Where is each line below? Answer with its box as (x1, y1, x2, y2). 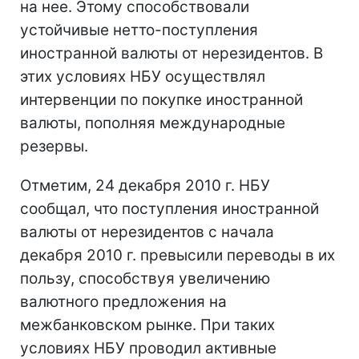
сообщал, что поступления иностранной (20, 199, 319, 218)
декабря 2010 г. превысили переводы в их (20, 245, 335, 264)
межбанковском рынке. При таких (20, 315, 275, 334)
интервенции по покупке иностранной (20, 90, 303, 109)
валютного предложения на (20, 292, 227, 311)
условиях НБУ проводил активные (20, 338, 276, 357)
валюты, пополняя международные (20, 113, 285, 132)
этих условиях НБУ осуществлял (20, 67, 265, 86)
